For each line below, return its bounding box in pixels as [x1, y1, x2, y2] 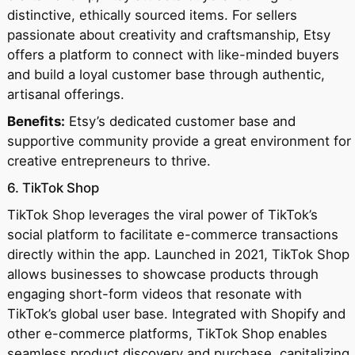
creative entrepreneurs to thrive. [6, 153, 211, 170]
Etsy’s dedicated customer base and [64, 113, 296, 130]
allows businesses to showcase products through [6, 266, 319, 283]
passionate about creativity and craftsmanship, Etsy [6, 27, 330, 44]
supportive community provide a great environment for [6, 133, 351, 150]
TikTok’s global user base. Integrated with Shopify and [6, 306, 345, 323]
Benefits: [6, 113, 65, 130]
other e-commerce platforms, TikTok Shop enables [6, 326, 327, 342]
